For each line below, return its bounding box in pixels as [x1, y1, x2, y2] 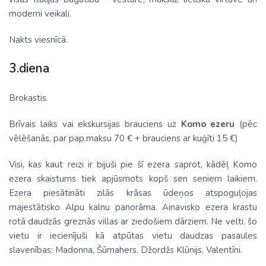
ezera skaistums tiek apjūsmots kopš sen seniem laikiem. [9, 173, 257, 185]
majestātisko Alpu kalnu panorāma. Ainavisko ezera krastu [9, 201, 257, 213]
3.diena [9, 60, 49, 77]
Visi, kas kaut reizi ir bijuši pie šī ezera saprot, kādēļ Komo [9, 159, 257, 170]
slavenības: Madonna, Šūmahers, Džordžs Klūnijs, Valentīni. [9, 244, 242, 256]
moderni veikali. [9, 8, 71, 20]
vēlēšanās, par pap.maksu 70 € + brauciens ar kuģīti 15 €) [9, 132, 238, 144]
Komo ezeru [180, 118, 235, 130]
